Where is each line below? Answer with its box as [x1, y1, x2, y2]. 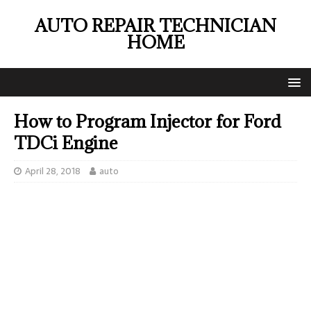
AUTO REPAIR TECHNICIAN [35, 14, 276, 37]
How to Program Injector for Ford [14, 110, 281, 133]
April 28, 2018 [25, 164, 81, 178]
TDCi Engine [14, 131, 118, 154]
